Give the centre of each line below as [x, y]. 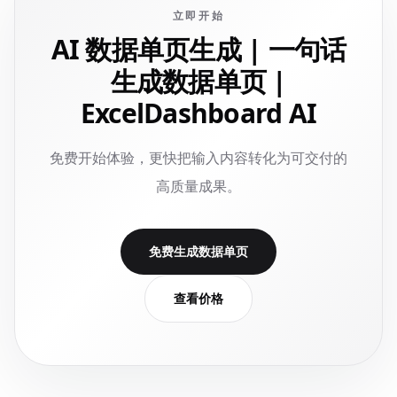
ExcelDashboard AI [198, 113]
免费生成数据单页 [198, 251]
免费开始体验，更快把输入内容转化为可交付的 [198, 158]
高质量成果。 [198, 186]
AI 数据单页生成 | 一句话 [198, 49]
